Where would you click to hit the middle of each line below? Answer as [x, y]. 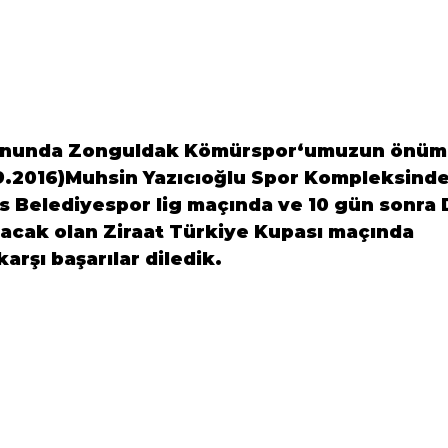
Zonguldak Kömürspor [182, 150]
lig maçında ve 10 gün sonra [296, 204]
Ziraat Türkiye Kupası [213, 231]
